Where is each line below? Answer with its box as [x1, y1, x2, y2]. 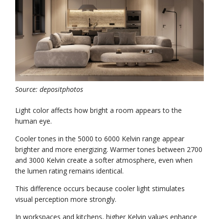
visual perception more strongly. [15, 194, 117, 204]
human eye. [15, 116, 52, 126]
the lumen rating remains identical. [15, 166, 124, 175]
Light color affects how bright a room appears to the [15, 105, 182, 115]
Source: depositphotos [15, 84, 84, 94]
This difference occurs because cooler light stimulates [15, 183, 185, 193]
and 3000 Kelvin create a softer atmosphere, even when [15, 155, 193, 165]
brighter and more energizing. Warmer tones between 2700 [15, 144, 203, 154]
